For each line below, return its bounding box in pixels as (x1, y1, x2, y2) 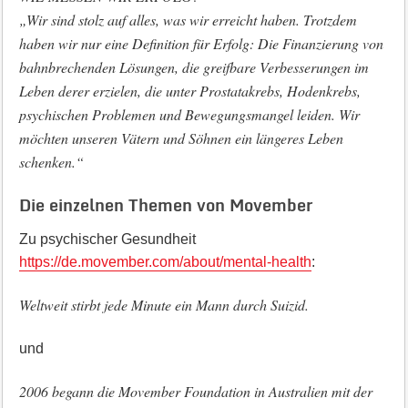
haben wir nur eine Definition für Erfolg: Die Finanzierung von (18, 34, 383, 53)
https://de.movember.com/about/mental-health (18, 254, 311, 270)
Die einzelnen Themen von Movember (18, 191, 312, 219)
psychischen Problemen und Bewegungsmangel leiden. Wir (18, 105, 360, 124)
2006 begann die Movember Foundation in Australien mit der (18, 382, 372, 401)
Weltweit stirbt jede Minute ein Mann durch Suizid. (18, 295, 309, 314)
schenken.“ (18, 152, 84, 171)
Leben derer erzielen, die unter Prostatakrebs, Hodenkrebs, (18, 81, 361, 100)
